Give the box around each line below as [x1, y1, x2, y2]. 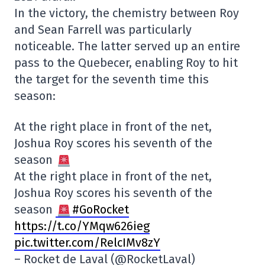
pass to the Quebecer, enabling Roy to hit [14, 56, 238, 70]
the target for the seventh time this [14, 72, 209, 86]
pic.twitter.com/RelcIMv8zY [14, 235, 160, 250]
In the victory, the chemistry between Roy [14, 6, 239, 20]
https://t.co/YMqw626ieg [14, 219, 150, 233]
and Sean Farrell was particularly [14, 22, 192, 37]
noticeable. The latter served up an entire [14, 39, 240, 53]
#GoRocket [72, 202, 129, 216]
